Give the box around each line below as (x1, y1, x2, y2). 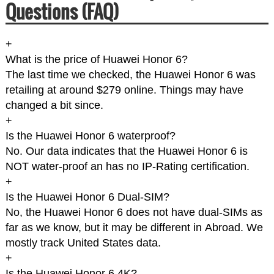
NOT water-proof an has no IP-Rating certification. (5, 160, 250, 173)
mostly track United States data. (5, 237, 161, 250)
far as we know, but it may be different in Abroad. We (5, 221, 263, 234)
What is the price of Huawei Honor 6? (5, 53, 188, 66)
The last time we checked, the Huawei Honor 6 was (5, 68, 256, 81)
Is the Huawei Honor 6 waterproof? (5, 130, 176, 143)
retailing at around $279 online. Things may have (5, 84, 243, 97)
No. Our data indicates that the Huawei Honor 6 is (5, 145, 248, 158)
